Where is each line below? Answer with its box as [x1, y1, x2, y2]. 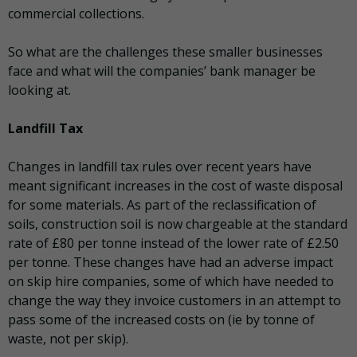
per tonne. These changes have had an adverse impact [8, 253, 333, 272]
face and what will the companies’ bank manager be [8, 62, 316, 80]
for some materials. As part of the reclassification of [8, 196, 316, 214]
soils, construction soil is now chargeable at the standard [8, 215, 347, 233]
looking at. [8, 81, 71, 100]
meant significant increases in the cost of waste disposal [8, 177, 343, 195]
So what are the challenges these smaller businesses [8, 43, 323, 61]
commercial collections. [8, 5, 144, 23]
